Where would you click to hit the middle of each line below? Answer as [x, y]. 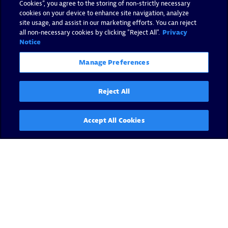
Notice [30, 42]
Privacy [175, 32]
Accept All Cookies [114, 120]
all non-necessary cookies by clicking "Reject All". [90, 32]
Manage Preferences [114, 62]
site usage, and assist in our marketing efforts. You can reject [108, 23]
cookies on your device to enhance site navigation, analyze [104, 13]
